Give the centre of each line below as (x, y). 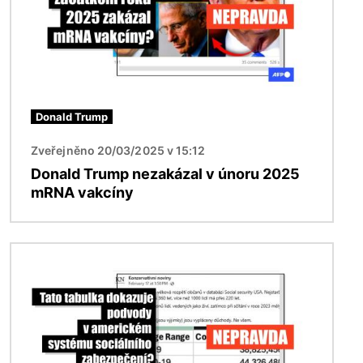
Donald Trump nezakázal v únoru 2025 (165, 173)
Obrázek (38, 252)
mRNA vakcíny (82, 192)
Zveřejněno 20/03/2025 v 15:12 (118, 150)
